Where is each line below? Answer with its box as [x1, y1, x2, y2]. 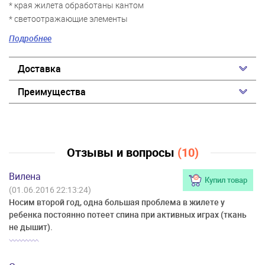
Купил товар [205, 174, 247, 186]
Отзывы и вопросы [66, 144, 177, 161]
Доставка [18, 62, 61, 76]
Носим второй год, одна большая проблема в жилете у [9, 196, 225, 208]
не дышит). [9, 221, 53, 233]
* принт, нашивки [9, 27, 75, 38]
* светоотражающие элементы [9, 13, 128, 25]
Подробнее [9, 33, 51, 44]
